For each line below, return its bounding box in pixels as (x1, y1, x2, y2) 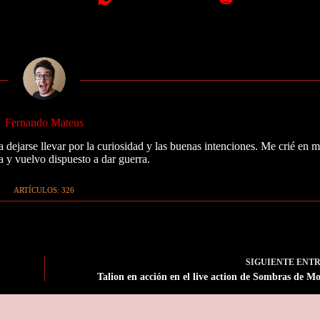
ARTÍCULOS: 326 (14, 185, 75, 194)
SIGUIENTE (246, 257, 297, 268)
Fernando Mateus (4, 116, 84, 129)
